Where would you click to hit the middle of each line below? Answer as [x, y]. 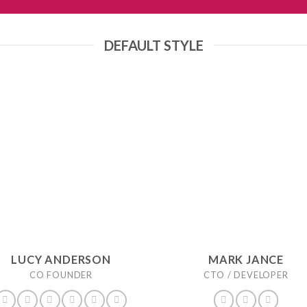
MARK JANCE [246, 259]
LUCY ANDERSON [61, 259]
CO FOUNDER [61, 274]
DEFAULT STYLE [153, 45]
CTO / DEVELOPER [246, 274]
